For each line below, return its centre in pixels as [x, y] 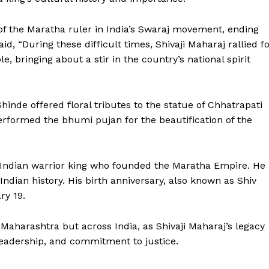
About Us [134, 213]
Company [154, 185]
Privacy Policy [143, 232]
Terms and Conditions [161, 250]
